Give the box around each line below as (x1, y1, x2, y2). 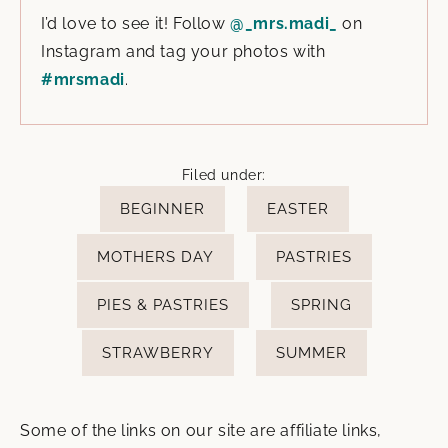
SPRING (290, 296, 352, 315)
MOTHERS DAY (96, 248, 214, 267)
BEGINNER (119, 200, 205, 219)
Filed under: (181, 167, 267, 184)
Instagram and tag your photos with (41, 42, 326, 62)
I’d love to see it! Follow (47, 14, 231, 34)
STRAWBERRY (101, 344, 214, 363)
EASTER (266, 200, 329, 219)
